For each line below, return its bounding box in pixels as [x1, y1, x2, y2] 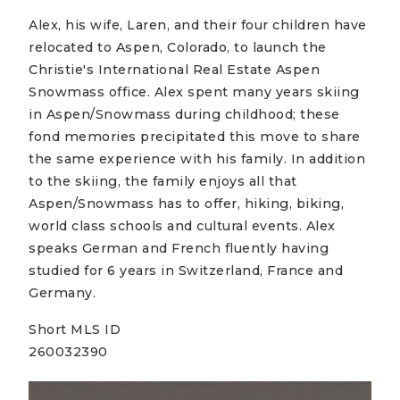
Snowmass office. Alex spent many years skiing [29, 83, 360, 100]
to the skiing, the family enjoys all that [29, 172, 297, 189]
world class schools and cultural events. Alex [29, 217, 336, 234]
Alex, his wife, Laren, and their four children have [29, 16, 367, 33]
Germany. [29, 284, 96, 301]
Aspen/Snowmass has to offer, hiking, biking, [29, 195, 345, 212]
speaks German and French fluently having [29, 239, 329, 256]
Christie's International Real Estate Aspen [29, 61, 321, 78]
